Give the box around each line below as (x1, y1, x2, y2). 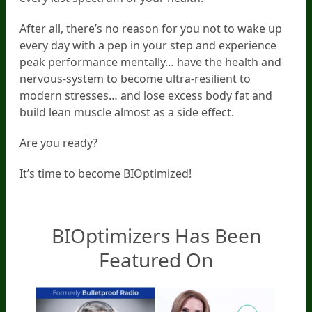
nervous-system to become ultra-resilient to (19, 70, 251, 86)
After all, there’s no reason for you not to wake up (19, 20, 282, 36)
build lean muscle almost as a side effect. (19, 104, 234, 120)
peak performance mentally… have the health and (19, 54, 281, 70)
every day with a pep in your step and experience (19, 37, 276, 53)
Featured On (99, 246, 213, 273)
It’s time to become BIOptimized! (19, 165, 192, 181)
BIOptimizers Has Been (51, 221, 261, 249)
